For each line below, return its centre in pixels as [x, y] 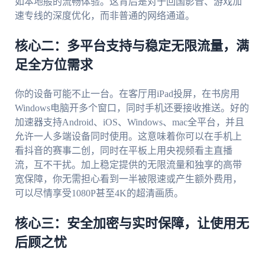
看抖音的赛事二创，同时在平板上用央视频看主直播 [123, 151]
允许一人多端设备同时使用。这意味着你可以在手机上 [128, 137]
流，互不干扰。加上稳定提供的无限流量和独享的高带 [128, 165]
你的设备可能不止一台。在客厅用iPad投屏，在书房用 [127, 94]
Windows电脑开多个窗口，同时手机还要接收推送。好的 [132, 108]
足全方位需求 [54, 65]
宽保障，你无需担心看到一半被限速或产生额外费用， [128, 179]
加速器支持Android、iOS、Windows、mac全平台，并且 [129, 122]
